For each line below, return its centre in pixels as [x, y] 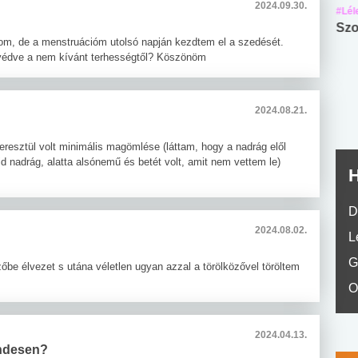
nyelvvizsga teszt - [91, 47]
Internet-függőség [240, 28]
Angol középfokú [88, 28]
